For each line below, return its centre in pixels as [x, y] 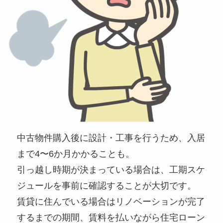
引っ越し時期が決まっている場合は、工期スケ [111, 169]
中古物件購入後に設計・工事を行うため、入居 [111, 138]
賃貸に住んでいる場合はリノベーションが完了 [111, 201]
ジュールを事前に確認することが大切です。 [107, 185]
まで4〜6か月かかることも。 [76, 154]
